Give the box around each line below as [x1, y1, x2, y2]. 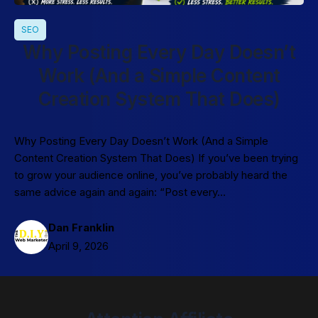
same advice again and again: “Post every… [14, 185, 226, 199]
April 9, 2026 [48, 239, 109, 253]
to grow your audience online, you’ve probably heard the [14, 168, 287, 182]
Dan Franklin [48, 221, 114, 234]
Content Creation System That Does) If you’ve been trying [14, 150, 298, 165]
